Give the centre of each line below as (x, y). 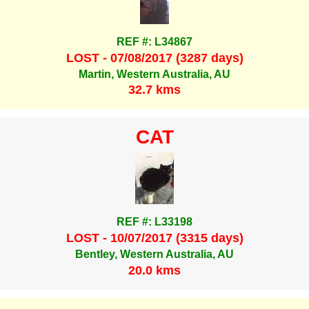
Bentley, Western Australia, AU (154, 255)
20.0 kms (154, 270)
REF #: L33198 (154, 222)
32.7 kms (154, 90)
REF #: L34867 (154, 42)
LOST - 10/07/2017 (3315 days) (154, 238)
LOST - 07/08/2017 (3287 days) (154, 58)
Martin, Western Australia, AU (154, 74)
